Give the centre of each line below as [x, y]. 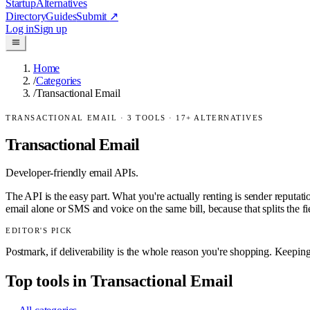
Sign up [50, 29]
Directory [26, 16]
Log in [20, 29]
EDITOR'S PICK [39, 230]
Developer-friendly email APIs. [72, 172]
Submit [93, 16]
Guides [61, 16]
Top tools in [48, 281]
